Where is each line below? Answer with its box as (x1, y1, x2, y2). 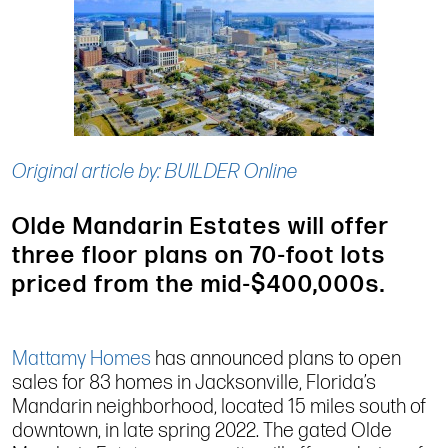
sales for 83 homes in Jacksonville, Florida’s (12, 370, 376, 395)
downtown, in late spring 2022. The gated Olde (12, 418, 392, 443)
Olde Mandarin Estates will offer (12, 211, 390, 241)
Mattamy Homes (12, 346, 151, 371)
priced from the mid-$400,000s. (12, 269, 386, 299)
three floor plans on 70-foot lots (12, 240, 386, 270)
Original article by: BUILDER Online (12, 159, 298, 184)
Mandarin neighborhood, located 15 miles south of (12, 394, 426, 419)
